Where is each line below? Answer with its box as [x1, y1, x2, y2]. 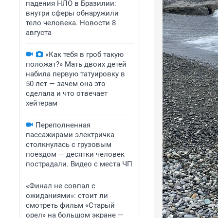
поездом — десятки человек [26, 150, 125, 159]
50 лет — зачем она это [26, 79, 106, 88]
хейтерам [26, 99, 57, 108]
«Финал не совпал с [26, 182, 95, 190]
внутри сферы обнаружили [26, 9, 119, 18]
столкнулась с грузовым [26, 140, 111, 149]
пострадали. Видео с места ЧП [26, 160, 132, 168]
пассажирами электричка [26, 130, 114, 139]
